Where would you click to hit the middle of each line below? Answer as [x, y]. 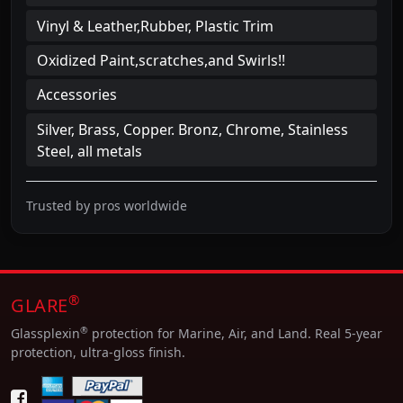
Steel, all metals [90, 151]
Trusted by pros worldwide [107, 205]
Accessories [77, 95]
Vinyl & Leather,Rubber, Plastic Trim [155, 26]
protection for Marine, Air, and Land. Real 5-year [235, 333]
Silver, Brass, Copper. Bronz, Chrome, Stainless [193, 129]
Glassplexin [45, 333]
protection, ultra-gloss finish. [98, 352]
